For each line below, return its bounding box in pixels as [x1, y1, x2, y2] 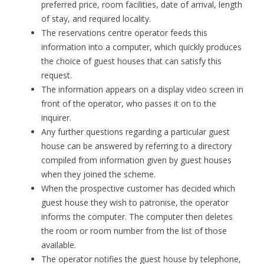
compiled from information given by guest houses [41, 154, 232, 166]
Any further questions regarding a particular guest [41, 126, 230, 137]
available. [41, 239, 76, 250]
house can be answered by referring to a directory [41, 140, 232, 151]
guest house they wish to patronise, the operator [41, 197, 229, 208]
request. [41, 70, 72, 81]
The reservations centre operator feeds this [41, 27, 207, 38]
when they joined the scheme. [41, 169, 156, 180]
